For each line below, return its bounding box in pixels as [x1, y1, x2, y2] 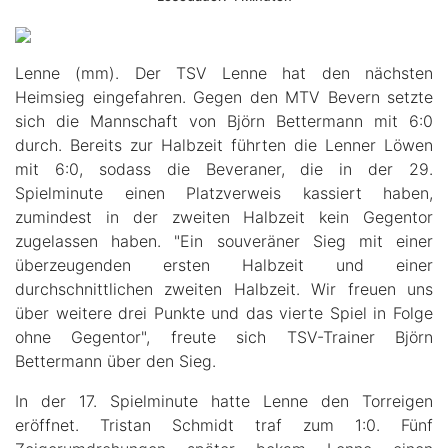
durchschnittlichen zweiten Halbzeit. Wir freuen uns [15, 278, 433, 299]
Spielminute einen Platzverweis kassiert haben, [15, 182, 433, 203]
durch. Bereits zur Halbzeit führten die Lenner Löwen [15, 134, 433, 155]
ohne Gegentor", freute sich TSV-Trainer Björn [15, 326, 433, 347]
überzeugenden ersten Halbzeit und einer [15, 254, 433, 275]
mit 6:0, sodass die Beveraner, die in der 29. [15, 158, 433, 179]
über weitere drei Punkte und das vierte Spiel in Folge [15, 302, 433, 323]
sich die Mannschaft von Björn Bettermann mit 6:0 [15, 110, 433, 131]
